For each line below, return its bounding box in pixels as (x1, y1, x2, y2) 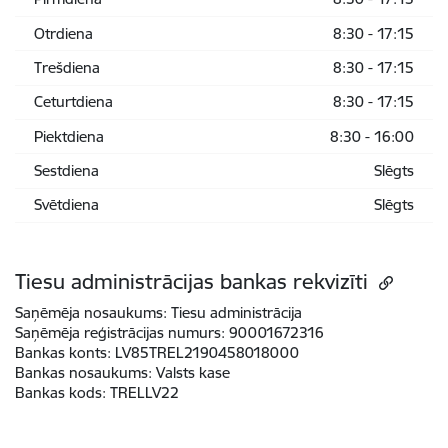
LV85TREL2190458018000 (115, 343, 299, 363)
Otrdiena (33, 23, 93, 43)
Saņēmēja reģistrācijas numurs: (15, 323, 225, 343)
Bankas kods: (15, 383, 106, 403)
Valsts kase (156, 363, 230, 383)
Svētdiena (33, 195, 99, 215)
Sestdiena (33, 161, 99, 181)
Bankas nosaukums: (15, 363, 152, 383)
